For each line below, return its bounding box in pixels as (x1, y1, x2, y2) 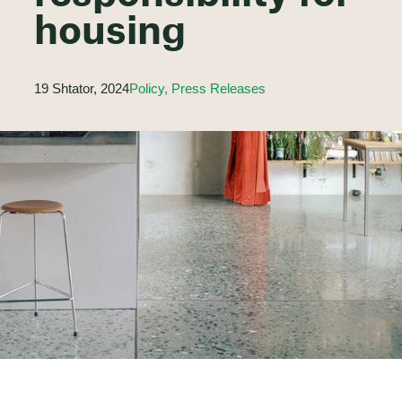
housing (33, 13, 186, 52)
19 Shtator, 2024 (33, 81, 129, 96)
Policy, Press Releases (128, 81, 266, 96)
